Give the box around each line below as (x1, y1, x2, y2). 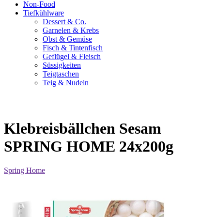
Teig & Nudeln (43, 78, 89, 87)
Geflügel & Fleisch (43, 52, 101, 61)
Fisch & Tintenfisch (43, 44, 103, 52)
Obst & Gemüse (43, 35, 92, 43)
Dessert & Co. (43, 17, 86, 26)
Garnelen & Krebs (43, 26, 99, 34)
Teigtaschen (43, 70, 79, 78)
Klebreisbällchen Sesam (4, 120, 161, 138)
